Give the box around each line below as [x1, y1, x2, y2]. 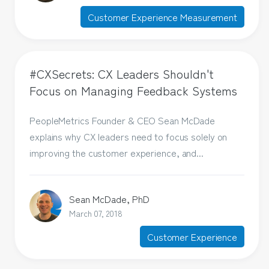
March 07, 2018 [69, 207, 122, 219]
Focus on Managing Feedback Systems [29, 81, 238, 99]
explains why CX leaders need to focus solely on [29, 129, 228, 144]
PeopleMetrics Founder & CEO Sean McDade [29, 113, 216, 128]
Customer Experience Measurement [88, 9, 238, 24]
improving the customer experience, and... [29, 145, 204, 160]
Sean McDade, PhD [69, 191, 150, 206]
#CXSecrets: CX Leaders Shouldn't [29, 64, 214, 82]
